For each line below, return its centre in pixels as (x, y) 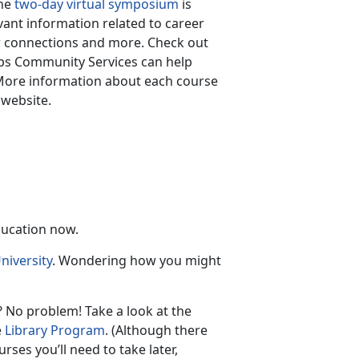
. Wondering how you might (137, 260)
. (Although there (156, 330)
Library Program (55, 330)
